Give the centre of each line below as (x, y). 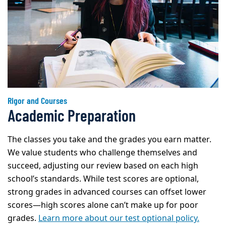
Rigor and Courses (37, 100)
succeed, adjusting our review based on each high (103, 166)
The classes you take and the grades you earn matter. (109, 139)
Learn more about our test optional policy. (119, 218)
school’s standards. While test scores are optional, (103, 179)
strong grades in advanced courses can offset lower (107, 192)
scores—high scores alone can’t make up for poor (103, 205)
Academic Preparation (72, 115)
